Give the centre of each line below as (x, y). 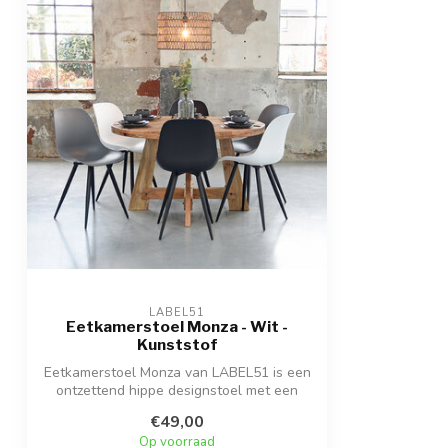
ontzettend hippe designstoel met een (177, 390)
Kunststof (177, 344)
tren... (177, 408)
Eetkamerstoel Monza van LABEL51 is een (177, 372)
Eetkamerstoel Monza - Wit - (177, 326)
